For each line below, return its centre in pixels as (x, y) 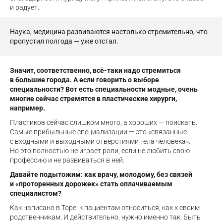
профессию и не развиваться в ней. (67, 160)
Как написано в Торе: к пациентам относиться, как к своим (105, 208)
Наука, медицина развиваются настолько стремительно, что (109, 32)
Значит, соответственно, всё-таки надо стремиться (95, 71)
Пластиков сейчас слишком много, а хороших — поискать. (104, 123)
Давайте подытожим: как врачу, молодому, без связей (101, 175)
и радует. (25, 8)
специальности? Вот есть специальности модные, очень (104, 89)
